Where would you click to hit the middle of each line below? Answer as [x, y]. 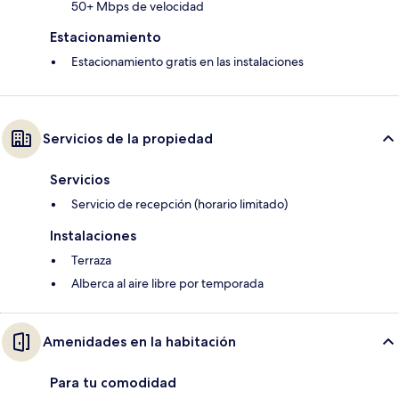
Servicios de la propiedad [128, 139]
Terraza [91, 261]
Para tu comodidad [113, 383]
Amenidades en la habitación [139, 342]
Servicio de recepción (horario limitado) [179, 204]
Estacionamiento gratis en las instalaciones [187, 62]
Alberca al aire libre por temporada [167, 284]
